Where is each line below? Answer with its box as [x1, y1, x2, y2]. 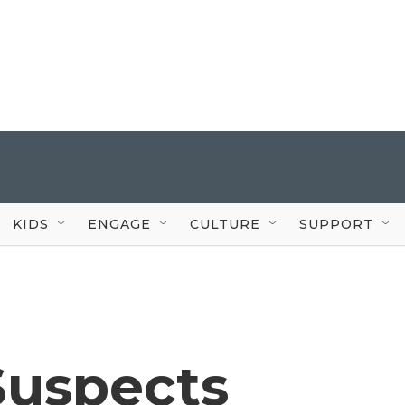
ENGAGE [88, 215, 151, 232]
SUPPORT [299, 215, 373, 232]
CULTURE [190, 215, 260, 232]
